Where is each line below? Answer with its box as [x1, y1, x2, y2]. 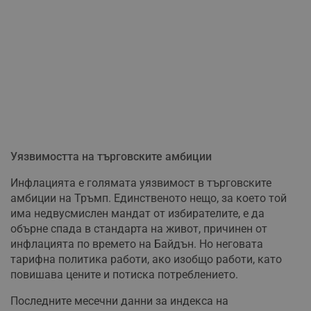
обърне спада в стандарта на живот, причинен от [10, 221, 267, 235]
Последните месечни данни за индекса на [10, 294, 228, 308]
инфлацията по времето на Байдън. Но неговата [10, 237, 263, 251]
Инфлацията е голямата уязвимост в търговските [10, 176, 271, 190]
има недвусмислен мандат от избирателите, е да [10, 206, 264, 220]
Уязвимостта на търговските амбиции [10, 149, 212, 163]
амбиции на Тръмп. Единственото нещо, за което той [10, 191, 287, 205]
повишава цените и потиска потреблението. [10, 267, 238, 281]
